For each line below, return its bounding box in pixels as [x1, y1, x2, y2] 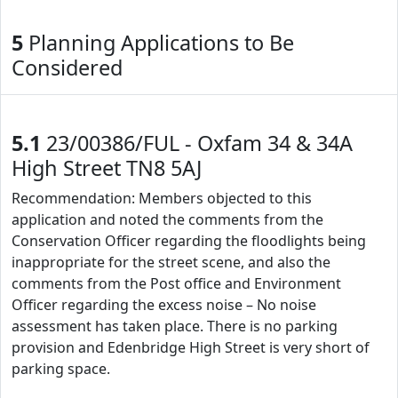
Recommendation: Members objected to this [12, 188, 312, 208]
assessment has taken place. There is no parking [12, 316, 338, 336]
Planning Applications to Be [23, 28, 294, 57]
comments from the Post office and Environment [12, 274, 341, 293]
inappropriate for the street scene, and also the [12, 252, 330, 272]
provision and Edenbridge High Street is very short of [12, 338, 370, 357]
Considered [12, 53, 123, 82]
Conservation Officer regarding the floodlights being [12, 231, 366, 251]
